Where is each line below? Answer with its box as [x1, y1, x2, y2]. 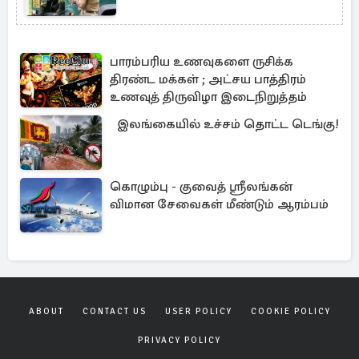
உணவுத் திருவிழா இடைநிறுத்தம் [110, 89, 307, 105]
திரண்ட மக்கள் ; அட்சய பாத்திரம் [110, 71, 306, 87]
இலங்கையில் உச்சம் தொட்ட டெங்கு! [117, 116, 339, 132]
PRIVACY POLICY [138, 335, 221, 345]
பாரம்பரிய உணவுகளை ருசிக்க [110, 54, 293, 70]
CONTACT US [82, 306, 147, 317]
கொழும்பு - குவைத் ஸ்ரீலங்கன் [110, 179, 292, 195]
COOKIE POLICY [250, 306, 331, 317]
